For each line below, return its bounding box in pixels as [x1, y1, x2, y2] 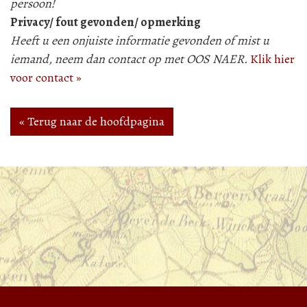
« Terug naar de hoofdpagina [19, 113, 164, 130]
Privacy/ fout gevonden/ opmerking [10, 14, 201, 30]
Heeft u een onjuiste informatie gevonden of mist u [10, 32, 269, 49]
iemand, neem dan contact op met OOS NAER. [10, 51, 247, 67]
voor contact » [10, 69, 82, 86]
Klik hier [250, 51, 295, 67]
